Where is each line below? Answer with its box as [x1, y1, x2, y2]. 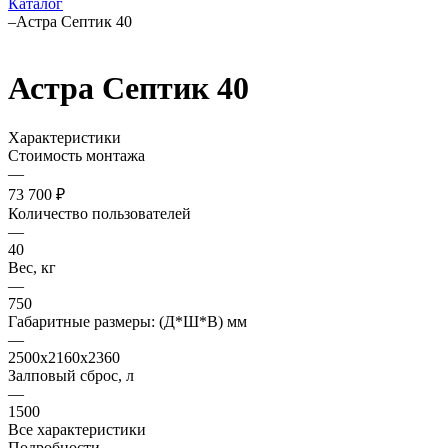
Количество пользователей [8, 204, 191, 222]
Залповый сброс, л [8, 366, 134, 384]
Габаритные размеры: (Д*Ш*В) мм [8, 312, 247, 330]
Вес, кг [8, 258, 56, 276]
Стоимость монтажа [8, 146, 145, 164]
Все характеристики [8, 420, 146, 438]
